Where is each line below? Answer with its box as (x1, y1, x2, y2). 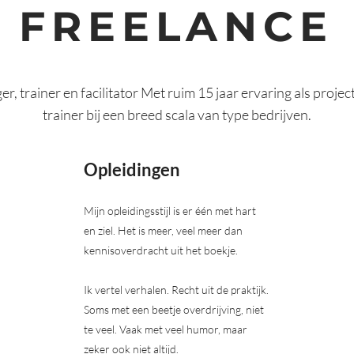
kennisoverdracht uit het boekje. (84, 243, 240, 257)
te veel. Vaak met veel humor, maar (84, 322, 247, 336)
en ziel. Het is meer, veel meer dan (84, 224, 243, 237)
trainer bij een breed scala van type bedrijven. (43, 106, 311, 123)
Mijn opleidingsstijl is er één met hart (84, 204, 256, 217)
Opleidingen (84, 159, 180, 180)
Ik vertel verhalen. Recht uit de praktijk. (84, 283, 269, 296)
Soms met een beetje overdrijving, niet (84, 303, 264, 316)
